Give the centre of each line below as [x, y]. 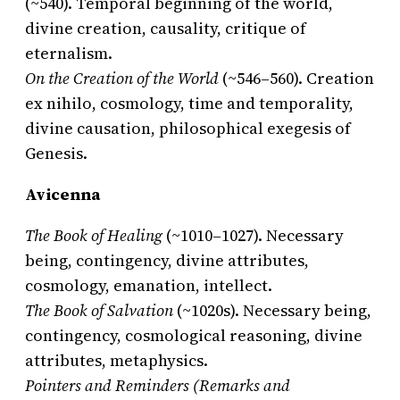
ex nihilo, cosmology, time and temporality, [189, 104]
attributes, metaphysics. [117, 361]
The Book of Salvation [99, 311]
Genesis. [56, 154]
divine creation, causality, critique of [166, 29]
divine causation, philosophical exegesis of [188, 129]
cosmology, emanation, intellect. [149, 286]
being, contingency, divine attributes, [167, 261]
